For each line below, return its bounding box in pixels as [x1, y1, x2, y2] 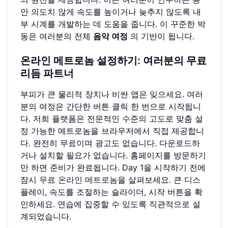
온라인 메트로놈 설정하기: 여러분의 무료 [20, 54, 207, 67]
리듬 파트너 [20, 67, 74, 79]
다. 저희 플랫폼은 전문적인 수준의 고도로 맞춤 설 [20, 113, 203, 124]
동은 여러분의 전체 [20, 31, 93, 41]
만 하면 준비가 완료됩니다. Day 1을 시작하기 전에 [20, 162, 206, 173]
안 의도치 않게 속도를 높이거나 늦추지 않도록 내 [20, 6, 201, 17]
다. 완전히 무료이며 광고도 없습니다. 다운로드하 [20, 137, 200, 148]
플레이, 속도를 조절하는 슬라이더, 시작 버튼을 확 [20, 186, 203, 197]
